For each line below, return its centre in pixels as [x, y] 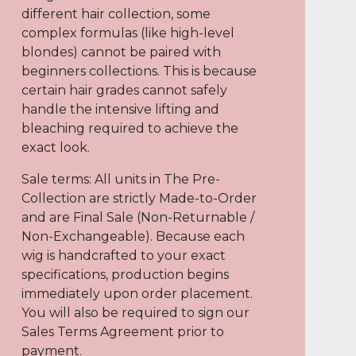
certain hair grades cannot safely [124, 90]
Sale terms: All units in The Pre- [120, 179]
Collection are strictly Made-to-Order [139, 198]
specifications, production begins [125, 275]
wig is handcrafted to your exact [123, 255]
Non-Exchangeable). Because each [133, 236]
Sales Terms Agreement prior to [122, 332]
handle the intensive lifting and [120, 109]
